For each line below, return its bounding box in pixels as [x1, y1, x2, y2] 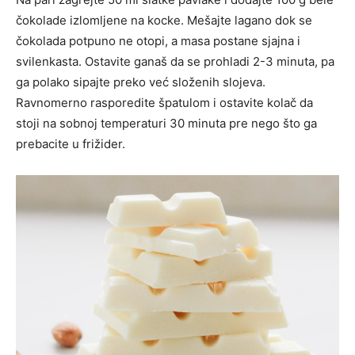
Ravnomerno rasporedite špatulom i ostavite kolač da [16, 95, 313, 111]
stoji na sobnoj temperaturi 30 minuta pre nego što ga [16, 116, 317, 132]
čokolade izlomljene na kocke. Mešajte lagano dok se [16, 13, 312, 29]
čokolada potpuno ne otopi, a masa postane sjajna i [16, 33, 300, 49]
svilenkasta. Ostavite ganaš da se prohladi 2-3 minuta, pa [16, 54, 334, 70]
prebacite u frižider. [16, 136, 125, 152]
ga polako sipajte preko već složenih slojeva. [16, 74, 265, 90]
